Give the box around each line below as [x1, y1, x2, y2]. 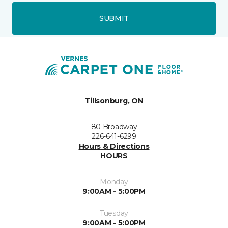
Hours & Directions [78, 141, 150, 151]
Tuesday [99, 209, 129, 218]
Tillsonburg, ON [84, 96, 144, 105]
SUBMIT [99, 13, 129, 23]
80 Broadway [91, 122, 137, 131]
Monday [100, 177, 128, 186]
